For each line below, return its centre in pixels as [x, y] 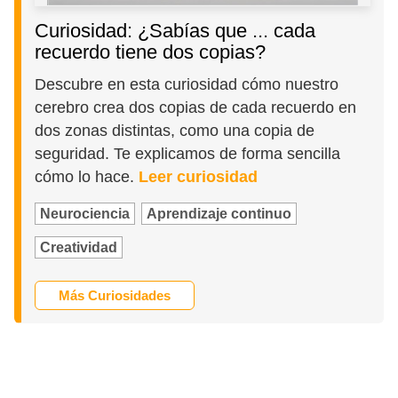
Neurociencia [85, 213]
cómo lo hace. [87, 176]
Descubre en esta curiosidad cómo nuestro [187, 84]
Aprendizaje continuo [219, 213]
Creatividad [79, 247]
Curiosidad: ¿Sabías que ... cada [175, 30]
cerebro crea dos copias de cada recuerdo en [196, 107]
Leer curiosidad [199, 176]
